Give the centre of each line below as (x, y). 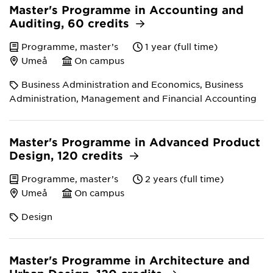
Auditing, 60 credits (71, 23)
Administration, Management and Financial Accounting (133, 98)
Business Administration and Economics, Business (132, 84)
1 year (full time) (181, 46)
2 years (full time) (184, 179)
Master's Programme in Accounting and (126, 10)
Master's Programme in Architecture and (129, 260)
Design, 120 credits (68, 155)
